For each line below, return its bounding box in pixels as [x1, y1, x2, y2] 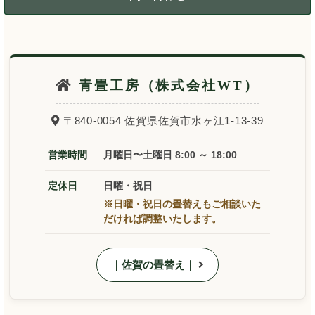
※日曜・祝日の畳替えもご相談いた [103, 198, 261, 210]
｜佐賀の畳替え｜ [111, 258, 198, 271]
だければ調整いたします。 [103, 213, 221, 224]
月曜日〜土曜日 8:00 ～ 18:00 [103, 148, 237, 160]
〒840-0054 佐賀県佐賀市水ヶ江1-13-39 [60, 114, 264, 127]
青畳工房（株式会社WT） [73, 77, 259, 93]
